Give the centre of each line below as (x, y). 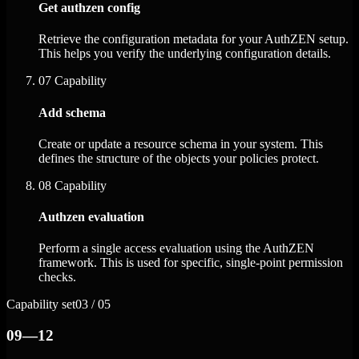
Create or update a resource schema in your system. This (181, 143)
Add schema (72, 112)
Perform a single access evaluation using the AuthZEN (176, 248)
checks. (57, 277)
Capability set (41, 305)
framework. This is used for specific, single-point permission (191, 263)
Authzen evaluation (91, 217)
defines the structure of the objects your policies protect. (179, 158)
